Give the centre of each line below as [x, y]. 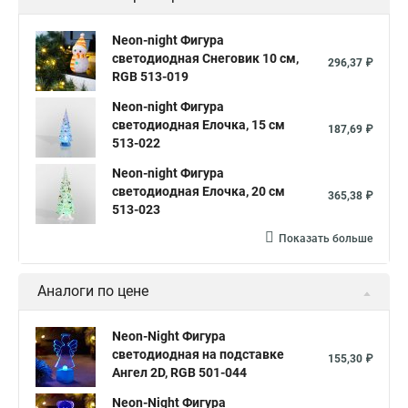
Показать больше [326, 239]
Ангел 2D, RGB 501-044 [179, 372]
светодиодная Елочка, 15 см [199, 125]
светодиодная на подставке [198, 354]
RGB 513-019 [150, 76]
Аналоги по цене [93, 291]
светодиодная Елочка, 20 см [199, 191]
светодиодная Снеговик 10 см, [205, 58]
